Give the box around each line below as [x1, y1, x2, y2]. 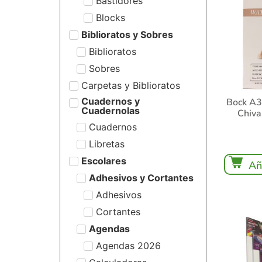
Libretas [88, 137, 125, 150]
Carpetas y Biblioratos [81, 79, 180, 91]
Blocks [96, 11, 125, 23]
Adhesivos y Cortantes [88, 171, 194, 184]
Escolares [81, 154, 126, 167]
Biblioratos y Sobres [81, 28, 173, 40]
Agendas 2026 [96, 239, 161, 251]
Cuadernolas [81, 105, 140, 116]
